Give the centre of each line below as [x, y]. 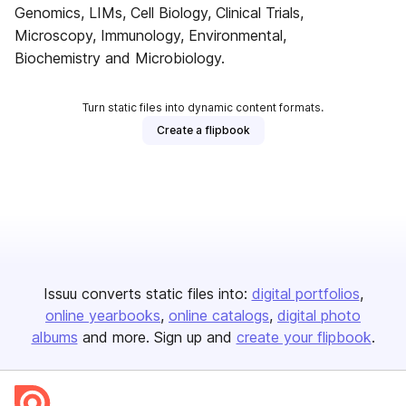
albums [54, 337]
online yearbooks [103, 315]
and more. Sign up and [157, 337]
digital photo [319, 315]
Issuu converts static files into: [145, 294]
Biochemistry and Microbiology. [120, 58]
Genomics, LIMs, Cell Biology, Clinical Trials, [159, 13]
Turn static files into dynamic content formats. [203, 107]
